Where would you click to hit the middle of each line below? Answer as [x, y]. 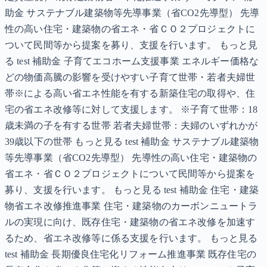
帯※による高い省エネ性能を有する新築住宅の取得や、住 [130, 94]
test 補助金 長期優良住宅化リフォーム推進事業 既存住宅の [131, 254]
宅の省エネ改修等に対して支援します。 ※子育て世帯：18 [131, 110]
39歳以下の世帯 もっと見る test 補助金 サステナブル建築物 [132, 142]
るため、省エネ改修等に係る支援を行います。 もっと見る [131, 238]
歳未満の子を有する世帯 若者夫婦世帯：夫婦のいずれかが [131, 126]
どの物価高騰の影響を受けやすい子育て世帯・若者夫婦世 [130, 77]
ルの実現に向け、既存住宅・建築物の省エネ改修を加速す [130, 222]
